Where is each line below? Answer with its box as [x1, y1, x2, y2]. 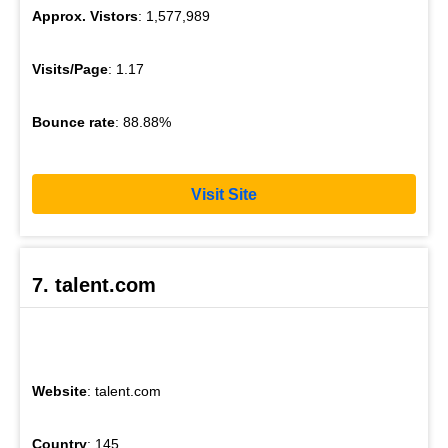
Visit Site [191, 185, 257, 203]
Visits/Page [32, 61, 108, 78]
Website [32, 383, 87, 400]
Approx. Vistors [32, 8, 138, 25]
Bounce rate [32, 114, 115, 131]
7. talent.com [32, 274, 156, 297]
